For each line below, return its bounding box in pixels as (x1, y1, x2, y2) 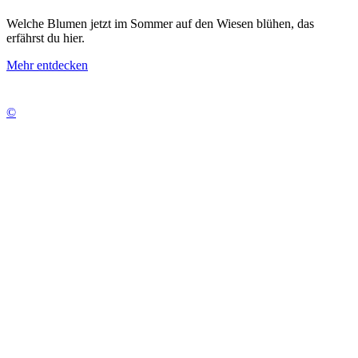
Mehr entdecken (6, 58, 88, 72)
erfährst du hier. (6, 30, 85, 45)
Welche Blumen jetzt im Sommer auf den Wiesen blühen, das (6, 16, 314, 30)
